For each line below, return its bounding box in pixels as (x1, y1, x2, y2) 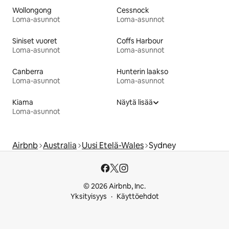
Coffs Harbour (117, 36, 163, 46)
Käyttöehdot (116, 192, 159, 201)
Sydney (149, 140, 176, 151)
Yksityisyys (70, 192, 107, 201)
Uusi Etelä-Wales (82, 140, 144, 151)
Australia (43, 140, 77, 151)
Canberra (12, 67, 43, 77)
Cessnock (117, 6, 149, 15)
